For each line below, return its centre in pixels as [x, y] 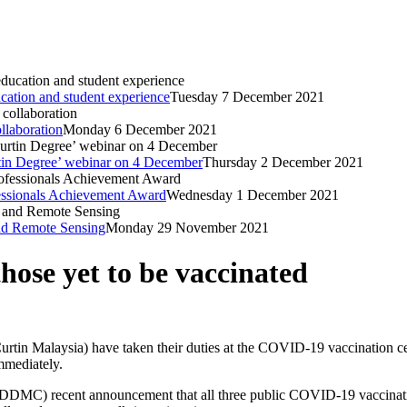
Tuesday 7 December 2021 [247, 97]
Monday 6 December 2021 [140, 130]
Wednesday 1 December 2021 [253, 195]
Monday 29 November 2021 [187, 228]
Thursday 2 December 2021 [283, 163]
